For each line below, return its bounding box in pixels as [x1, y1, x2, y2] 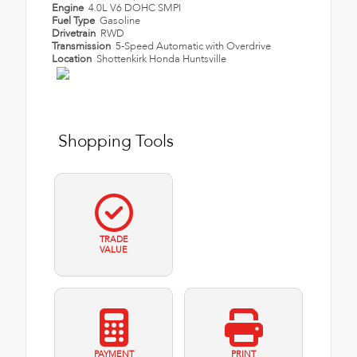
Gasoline [100, 14, 141, 29]
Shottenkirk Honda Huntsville [96, 52, 227, 67]
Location [52, 52, 94, 67]
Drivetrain [52, 26, 98, 41]
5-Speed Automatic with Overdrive [116, 39, 272, 54]
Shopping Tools [58, 130, 174, 154]
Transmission [52, 39, 113, 54]
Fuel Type [52, 14, 97, 29]
